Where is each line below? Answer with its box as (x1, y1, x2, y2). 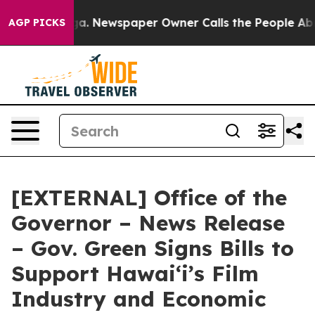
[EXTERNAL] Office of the (11, 184, 287, 211)
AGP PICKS (8, 16, 65, 29)
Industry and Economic (11, 285, 266, 312)
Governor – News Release (11, 210, 285, 236)
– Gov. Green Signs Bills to (11, 235, 294, 262)
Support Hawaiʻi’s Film (11, 260, 259, 287)
